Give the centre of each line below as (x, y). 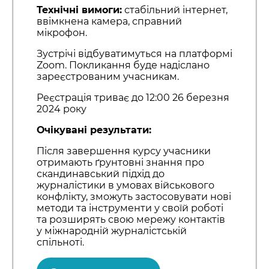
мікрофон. (62, 33)
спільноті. (60, 243)
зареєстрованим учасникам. (107, 77)
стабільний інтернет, (174, 10)
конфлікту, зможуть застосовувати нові (134, 197)
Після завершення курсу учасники (123, 151)
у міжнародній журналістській (111, 231)
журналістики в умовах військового (125, 186)
